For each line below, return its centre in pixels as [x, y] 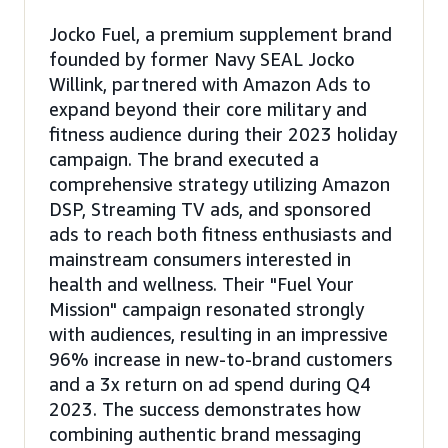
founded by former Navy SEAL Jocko [202, 58]
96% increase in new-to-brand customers [220, 358]
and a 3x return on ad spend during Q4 [210, 383]
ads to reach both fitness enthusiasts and [220, 233]
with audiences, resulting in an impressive [218, 333]
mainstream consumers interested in [200, 258]
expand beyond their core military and [208, 108]
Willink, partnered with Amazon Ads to [210, 83]
